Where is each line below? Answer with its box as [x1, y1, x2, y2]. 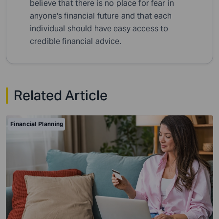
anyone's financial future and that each [30, 11, 172, 22]
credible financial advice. [30, 36, 122, 47]
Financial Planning [10, 120, 64, 128]
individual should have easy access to [30, 23, 169, 34]
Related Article [14, 87, 108, 105]
